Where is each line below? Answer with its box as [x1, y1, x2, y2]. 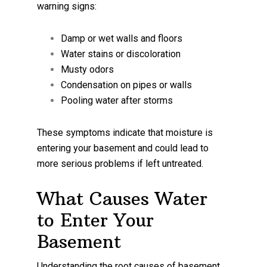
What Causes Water [37, 187, 208, 210]
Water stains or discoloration [61, 48, 181, 60]
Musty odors [61, 63, 114, 75]
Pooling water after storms [61, 94, 173, 106]
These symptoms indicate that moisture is [37, 126, 213, 138]
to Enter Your [37, 209, 154, 231]
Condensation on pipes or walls [61, 79, 193, 91]
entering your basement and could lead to [37, 142, 209, 154]
